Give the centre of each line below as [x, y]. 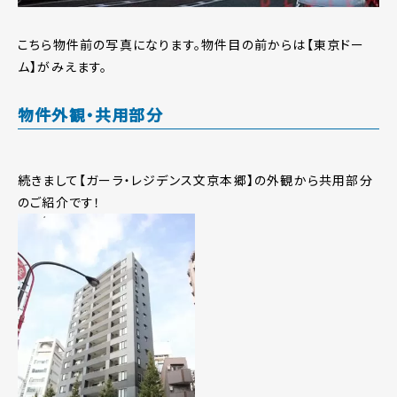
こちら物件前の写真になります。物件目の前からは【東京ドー [191, 45]
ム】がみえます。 [63, 67]
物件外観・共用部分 [90, 115]
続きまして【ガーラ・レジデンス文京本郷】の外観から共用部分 [195, 180]
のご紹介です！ [60, 202]
